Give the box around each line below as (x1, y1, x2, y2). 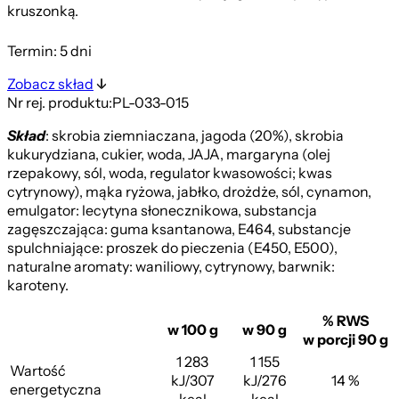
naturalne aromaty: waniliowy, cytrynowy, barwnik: (7, 257, 335, 276)
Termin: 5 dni (7, 42, 92, 61)
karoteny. (7, 276, 71, 295)
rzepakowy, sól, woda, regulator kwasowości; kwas (7, 164, 332, 183)
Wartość (10, 362, 66, 380)
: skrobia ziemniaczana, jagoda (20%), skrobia (45, 126, 344, 145)
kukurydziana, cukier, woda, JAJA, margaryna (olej (7, 145, 333, 164)
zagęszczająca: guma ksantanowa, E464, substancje (7, 220, 351, 239)
